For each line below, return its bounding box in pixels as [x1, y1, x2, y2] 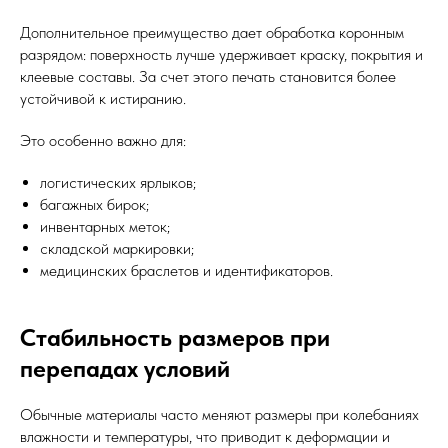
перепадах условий [20, 353, 230, 383]
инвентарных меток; [40, 216, 170, 236]
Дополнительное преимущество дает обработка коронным [20, 22, 404, 42]
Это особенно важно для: [20, 130, 186, 150]
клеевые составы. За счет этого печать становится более [20, 66, 396, 86]
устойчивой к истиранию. [20, 88, 186, 108]
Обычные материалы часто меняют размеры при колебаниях [20, 404, 419, 424]
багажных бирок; [40, 194, 149, 214]
